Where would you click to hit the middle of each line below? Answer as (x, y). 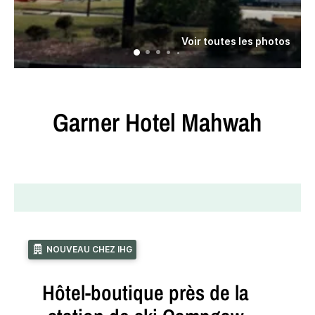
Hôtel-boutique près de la (146, 292)
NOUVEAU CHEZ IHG (89, 249)
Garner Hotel (114, 122)
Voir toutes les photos (236, 41)
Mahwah (222, 122)
